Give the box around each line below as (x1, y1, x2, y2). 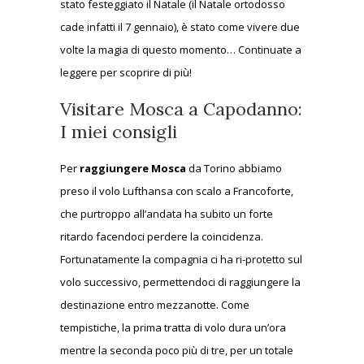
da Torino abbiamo (186, 160, 282, 175)
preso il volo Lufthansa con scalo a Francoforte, (60, 183, 293, 198)
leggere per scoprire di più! (60, 64, 192, 80)
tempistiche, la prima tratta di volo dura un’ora (60, 319, 286, 335)
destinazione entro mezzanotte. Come (60, 297, 249, 312)
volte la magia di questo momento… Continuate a (60, 41, 301, 57)
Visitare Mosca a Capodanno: (60, 97, 302, 120)
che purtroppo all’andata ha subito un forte (60, 206, 273, 221)
